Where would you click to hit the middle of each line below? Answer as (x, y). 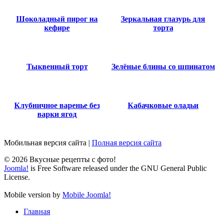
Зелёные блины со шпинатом (163, 67)
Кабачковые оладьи (163, 106)
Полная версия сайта (127, 143)
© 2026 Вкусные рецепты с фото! (60, 160)
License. (17, 177)
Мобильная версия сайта (45, 143)
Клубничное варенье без (57, 106)
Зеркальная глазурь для (163, 19)
